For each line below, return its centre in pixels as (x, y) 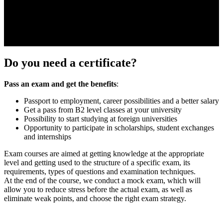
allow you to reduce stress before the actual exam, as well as (98, 189)
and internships (48, 136)
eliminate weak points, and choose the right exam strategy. (95, 198)
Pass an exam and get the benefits (60, 84)
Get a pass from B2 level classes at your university (103, 110)
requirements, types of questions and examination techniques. (100, 171)
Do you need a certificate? (70, 62)
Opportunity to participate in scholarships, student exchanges (119, 127)
